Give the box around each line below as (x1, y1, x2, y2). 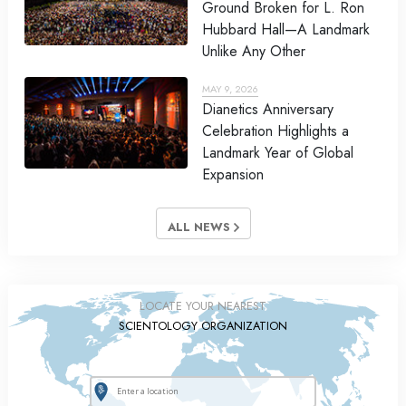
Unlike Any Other (202, 41, 305, 63)
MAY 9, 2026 (202, 82, 258, 97)
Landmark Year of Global (202, 142, 353, 164)
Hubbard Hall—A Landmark (202, 19, 370, 41)
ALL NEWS (167, 218, 234, 237)
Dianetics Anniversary (202, 99, 333, 121)
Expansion (202, 164, 264, 186)
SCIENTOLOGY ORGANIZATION (119, 317, 287, 335)
